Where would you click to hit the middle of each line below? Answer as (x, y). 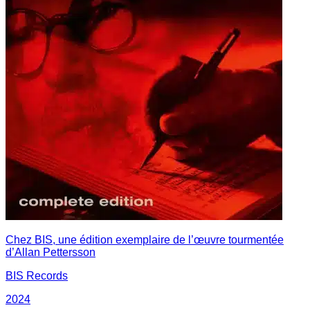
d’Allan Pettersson (51, 252)
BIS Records (37, 275)
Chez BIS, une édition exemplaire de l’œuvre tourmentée (145, 239)
